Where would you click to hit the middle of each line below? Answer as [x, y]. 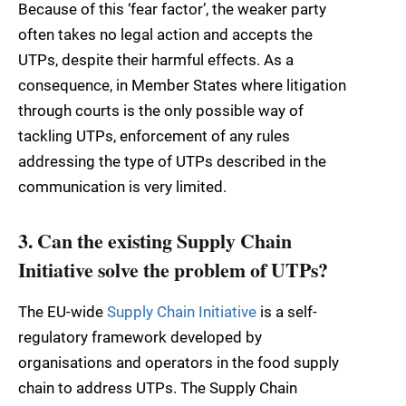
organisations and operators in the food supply [179, 363]
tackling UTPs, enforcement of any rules [154, 136]
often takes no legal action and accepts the [165, 35]
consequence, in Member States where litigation [182, 86]
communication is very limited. [122, 187]
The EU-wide [63, 312]
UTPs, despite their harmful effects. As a [156, 60]
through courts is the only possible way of [161, 111]
